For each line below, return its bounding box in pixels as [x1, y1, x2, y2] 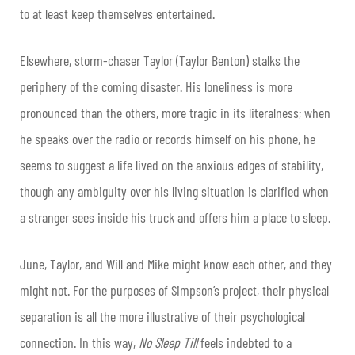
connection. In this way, [20, 334, 139, 352]
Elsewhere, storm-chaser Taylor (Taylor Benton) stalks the [20, 52, 300, 70]
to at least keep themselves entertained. [20, 5, 215, 23]
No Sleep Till [139, 334, 197, 352]
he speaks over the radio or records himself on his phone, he [20, 130, 315, 148]
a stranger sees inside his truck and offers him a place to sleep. [20, 208, 330, 227]
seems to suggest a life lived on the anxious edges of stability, [20, 156, 323, 174]
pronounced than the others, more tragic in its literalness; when [20, 104, 330, 122]
